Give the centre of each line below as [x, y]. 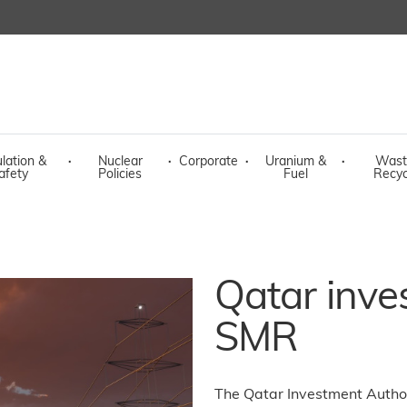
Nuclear [120, 162]
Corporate [208, 162]
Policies [120, 175]
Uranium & [295, 162]
